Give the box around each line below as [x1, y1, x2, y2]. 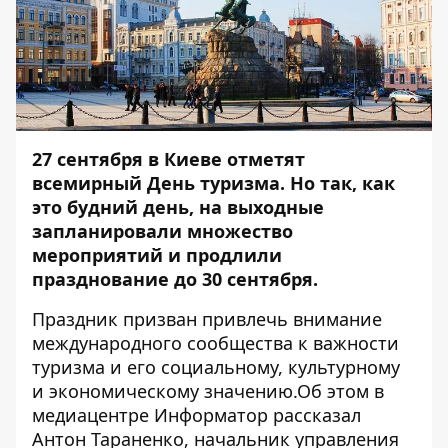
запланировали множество [32, 219, 293, 243]
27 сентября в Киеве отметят [32, 147, 310, 171]
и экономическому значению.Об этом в [32, 379, 384, 403]
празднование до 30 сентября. [32, 267, 318, 291]
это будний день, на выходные [32, 195, 324, 219]
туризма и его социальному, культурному [32, 355, 400, 379]
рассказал [268, 403, 361, 427]
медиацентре [32, 403, 154, 427]
